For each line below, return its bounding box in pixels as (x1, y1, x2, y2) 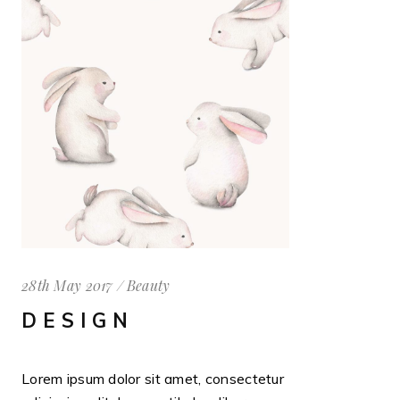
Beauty (126, 275, 171, 295)
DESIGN (21, 307, 135, 333)
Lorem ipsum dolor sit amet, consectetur (21, 369, 284, 387)
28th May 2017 (21, 275, 113, 295)
